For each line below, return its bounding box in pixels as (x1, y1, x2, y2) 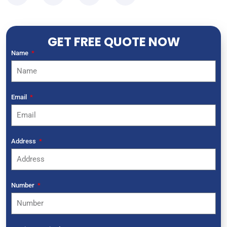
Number (11, 181, 36, 189)
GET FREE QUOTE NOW (47, 33, 180, 50)
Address (11, 137, 37, 145)
